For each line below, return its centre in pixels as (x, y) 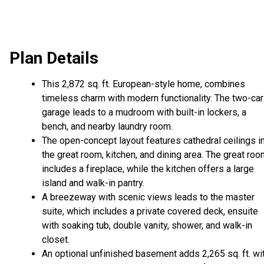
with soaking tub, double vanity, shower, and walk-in (147, 226)
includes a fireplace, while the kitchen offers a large (148, 169)
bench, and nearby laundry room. (107, 127)
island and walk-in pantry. (93, 183)
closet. (56, 240)
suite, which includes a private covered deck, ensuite (150, 212)
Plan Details (54, 58)
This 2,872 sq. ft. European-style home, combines (143, 84)
